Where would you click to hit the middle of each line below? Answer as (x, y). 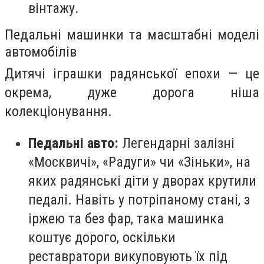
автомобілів (41, 52)
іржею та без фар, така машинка (126, 218)
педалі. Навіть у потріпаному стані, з (139, 199)
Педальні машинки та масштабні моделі (132, 35)
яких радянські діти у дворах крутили (142, 181)
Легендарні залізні (176, 143)
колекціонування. (58, 112)
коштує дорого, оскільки (102, 237)
